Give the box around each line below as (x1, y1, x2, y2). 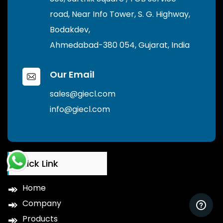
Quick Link (14, 157, 58, 170)
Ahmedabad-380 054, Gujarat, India (50, 39, 190, 51)
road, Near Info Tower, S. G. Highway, (50, 8, 190, 20)
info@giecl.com (50, 103, 110, 115)
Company (22, 197, 61, 209)
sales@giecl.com (50, 88, 115, 100)
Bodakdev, (50, 23, 90, 35)
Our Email (50, 68, 95, 81)
